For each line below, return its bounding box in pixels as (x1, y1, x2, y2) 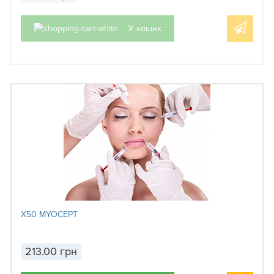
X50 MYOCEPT (21, 209, 78, 220)
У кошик (128, 23, 161, 34)
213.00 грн (25, 245, 77, 259)
